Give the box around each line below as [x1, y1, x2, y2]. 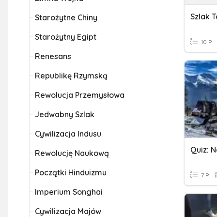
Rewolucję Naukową [35, 148, 109, 158]
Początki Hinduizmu [35, 168, 107, 177]
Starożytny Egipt [35, 32, 96, 42]
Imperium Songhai [35, 187, 103, 197]
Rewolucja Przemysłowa [35, 90, 124, 100]
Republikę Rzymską [35, 71, 108, 80]
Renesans [35, 51, 71, 61]
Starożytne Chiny [35, 13, 97, 22]
